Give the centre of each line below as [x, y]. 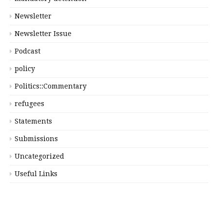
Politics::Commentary [51, 86]
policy [25, 68]
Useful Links [36, 173]
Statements [33, 121]
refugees [29, 103]
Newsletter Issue [43, 33]
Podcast [27, 51]
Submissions [36, 138]
